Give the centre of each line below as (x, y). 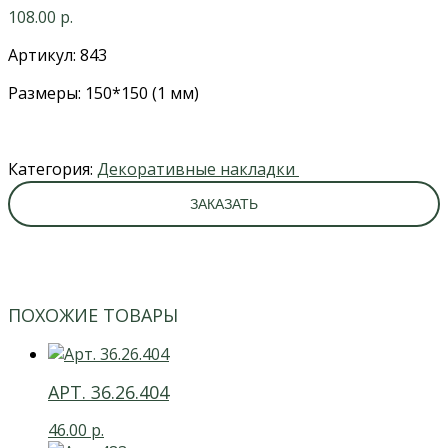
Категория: (52, 168)
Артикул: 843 (57, 54)
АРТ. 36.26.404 (108, 392)
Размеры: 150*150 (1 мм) (103, 92)
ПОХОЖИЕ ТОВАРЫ (93, 315)
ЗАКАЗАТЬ (224, 203)
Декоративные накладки (198, 168)
